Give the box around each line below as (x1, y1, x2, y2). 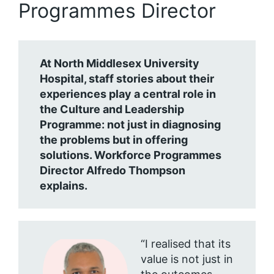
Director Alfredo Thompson (40, 164, 185, 177)
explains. (40, 179, 87, 192)
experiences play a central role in (40, 87, 216, 100)
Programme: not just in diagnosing (40, 118, 221, 131)
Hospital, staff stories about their (40, 72, 214, 85)
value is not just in (141, 253, 233, 265)
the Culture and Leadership (40, 103, 184, 116)
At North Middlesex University (40, 57, 199, 70)
